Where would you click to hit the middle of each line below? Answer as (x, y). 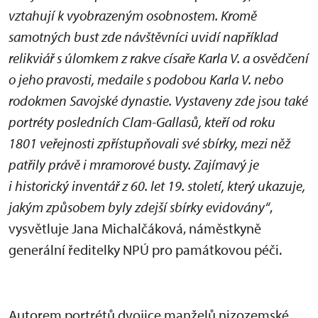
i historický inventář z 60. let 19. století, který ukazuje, (157, 186)
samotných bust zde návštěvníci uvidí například (143, 37)
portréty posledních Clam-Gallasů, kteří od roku (142, 122)
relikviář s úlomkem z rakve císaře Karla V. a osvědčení (159, 58)
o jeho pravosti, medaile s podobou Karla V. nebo (146, 79)
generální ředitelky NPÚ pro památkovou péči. (145, 250)
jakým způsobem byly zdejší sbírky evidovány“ (139, 207)
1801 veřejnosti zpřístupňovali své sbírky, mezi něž (149, 143)
